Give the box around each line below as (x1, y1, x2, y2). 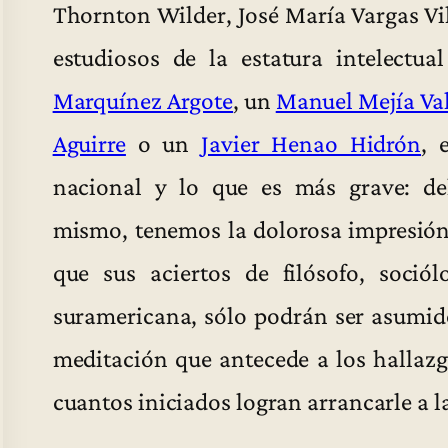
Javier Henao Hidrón (201, 129, 422, 158)
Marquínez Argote (52, 86, 234, 115)
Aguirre (52, 129, 126, 158)
